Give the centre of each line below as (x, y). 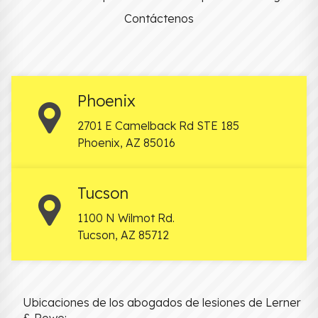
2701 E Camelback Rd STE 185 (158, 125)
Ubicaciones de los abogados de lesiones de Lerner (162, 303)
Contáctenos (159, 19)
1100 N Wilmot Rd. (126, 218)
